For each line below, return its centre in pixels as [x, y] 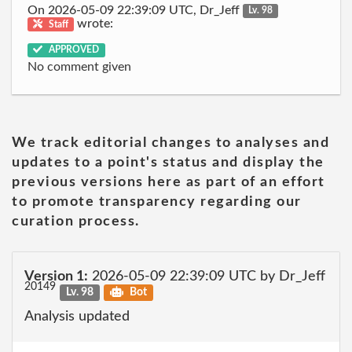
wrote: [94, 23]
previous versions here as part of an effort [169, 182]
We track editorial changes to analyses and [170, 143]
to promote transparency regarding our [157, 202]
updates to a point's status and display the [168, 162]
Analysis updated [77, 316]
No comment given [79, 67]
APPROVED [73, 49]
